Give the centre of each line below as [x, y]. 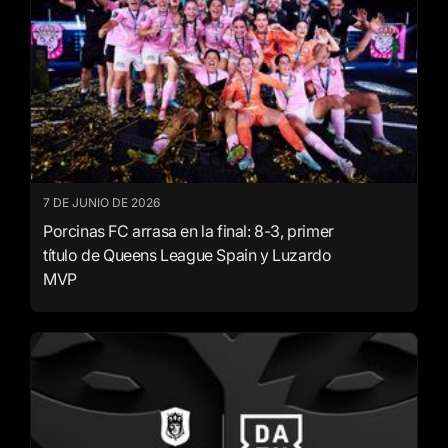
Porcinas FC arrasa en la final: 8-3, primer [188, 231]
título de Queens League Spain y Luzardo [187, 255]
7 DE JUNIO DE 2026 [101, 203]
